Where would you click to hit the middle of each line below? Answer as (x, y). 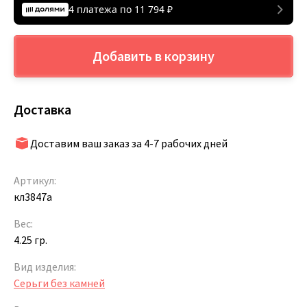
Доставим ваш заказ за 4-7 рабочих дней (129, 143)
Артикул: (35, 180)
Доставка (42, 109)
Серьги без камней (59, 283)
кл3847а (33, 196)
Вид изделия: (45, 266)
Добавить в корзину (153, 56)
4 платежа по (101, 9)
